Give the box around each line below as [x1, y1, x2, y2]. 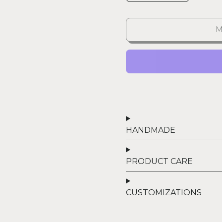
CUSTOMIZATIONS [125, 187, 202, 197]
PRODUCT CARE [125, 156, 193, 166]
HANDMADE [125, 125, 175, 135]
